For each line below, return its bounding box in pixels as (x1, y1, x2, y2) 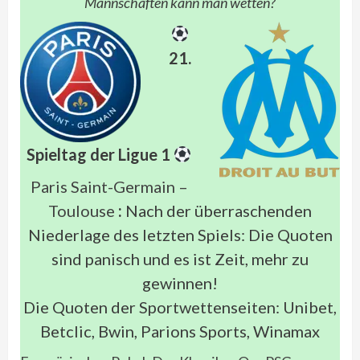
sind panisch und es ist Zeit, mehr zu (51, 249, 309, 268)
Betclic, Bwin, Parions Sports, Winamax (40, 321, 320, 341)
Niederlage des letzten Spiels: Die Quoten (27, 225, 333, 244)
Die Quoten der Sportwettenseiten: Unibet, (23, 297, 337, 317)
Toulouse (48, 201, 115, 220)
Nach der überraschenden (122, 201, 312, 220)
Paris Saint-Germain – (30, 177, 188, 196)
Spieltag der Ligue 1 (26, 145, 170, 164)
